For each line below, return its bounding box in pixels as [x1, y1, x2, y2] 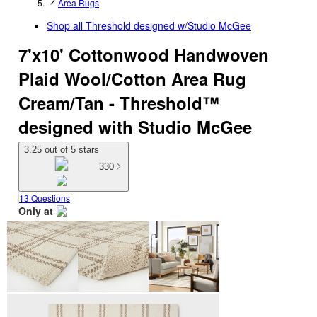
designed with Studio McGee [18, 115, 252, 139]
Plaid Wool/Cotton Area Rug [18, 67, 246, 91]
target [18, 224, 46, 238]
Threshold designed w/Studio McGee [86, 18, 251, 33]
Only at [18, 204, 53, 219]
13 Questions [19, 192, 70, 204]
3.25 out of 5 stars [24, 144, 99, 155]
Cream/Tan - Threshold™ [18, 91, 219, 115]
